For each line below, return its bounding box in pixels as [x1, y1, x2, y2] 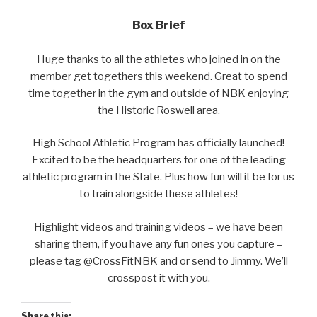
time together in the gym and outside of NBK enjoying [28, 86, 289, 100]
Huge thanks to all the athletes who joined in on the [36, 52, 281, 66]
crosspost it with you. [107, 271, 210, 284]
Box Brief [132, 18, 185, 33]
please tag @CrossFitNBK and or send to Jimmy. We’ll [29, 254, 288, 267]
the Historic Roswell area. [97, 103, 220, 117]
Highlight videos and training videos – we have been [34, 220, 283, 234]
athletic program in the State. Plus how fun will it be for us [23, 171, 294, 184]
